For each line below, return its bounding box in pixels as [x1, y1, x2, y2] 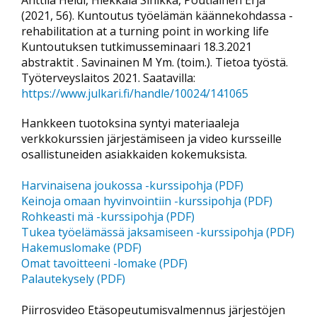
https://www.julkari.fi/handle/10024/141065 [21, 86, 248, 101]
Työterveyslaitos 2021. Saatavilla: [21, 70, 195, 86]
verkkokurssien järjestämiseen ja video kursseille [21, 131, 282, 146]
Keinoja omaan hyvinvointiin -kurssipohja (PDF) [21, 193, 272, 209]
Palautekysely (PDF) [21, 271, 125, 287]
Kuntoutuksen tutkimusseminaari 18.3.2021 [21, 39, 252, 54]
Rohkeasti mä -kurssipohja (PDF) [21, 209, 195, 224]
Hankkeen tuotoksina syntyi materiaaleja [21, 115, 239, 131]
